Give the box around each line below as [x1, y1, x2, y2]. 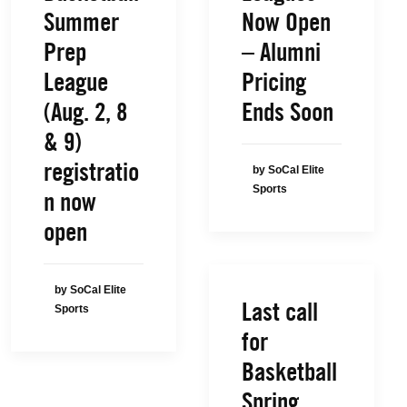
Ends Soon [242, 96, 333, 127]
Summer [44, 6, 119, 37]
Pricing [242, 66, 306, 97]
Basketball [242, 356, 337, 387]
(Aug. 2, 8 [44, 96, 127, 127]
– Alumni [242, 36, 321, 67]
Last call [242, 296, 318, 327]
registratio [44, 156, 139, 187]
